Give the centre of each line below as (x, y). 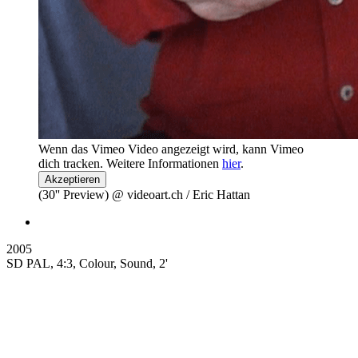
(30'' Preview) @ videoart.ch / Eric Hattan (144, 194)
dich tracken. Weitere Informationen (130, 163)
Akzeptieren (72, 179)
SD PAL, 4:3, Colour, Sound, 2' (87, 263)
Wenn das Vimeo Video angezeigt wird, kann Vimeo (171, 149)
